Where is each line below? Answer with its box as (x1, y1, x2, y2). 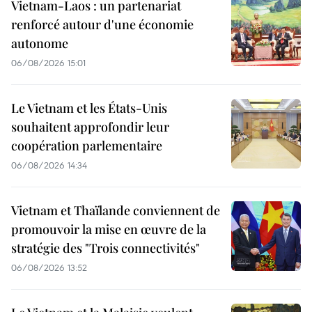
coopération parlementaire (11, 136, 162, 154)
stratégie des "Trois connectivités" (11, 239, 200, 256)
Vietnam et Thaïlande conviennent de (11, 201, 220, 219)
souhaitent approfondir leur (11, 118, 169, 135)
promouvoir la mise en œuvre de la (11, 220, 206, 237)
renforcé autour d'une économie (11, 15, 194, 33)
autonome (11, 34, 68, 52)
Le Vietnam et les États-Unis (11, 99, 167, 116)
